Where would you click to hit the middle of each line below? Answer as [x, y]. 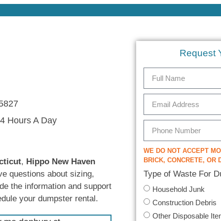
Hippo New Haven [61, 162]
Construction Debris [184, 202]
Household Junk [178, 189]
